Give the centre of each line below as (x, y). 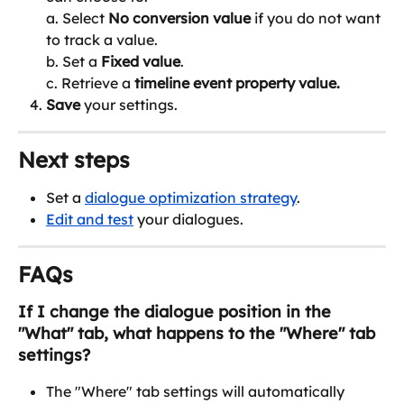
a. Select (77, 18)
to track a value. (102, 40)
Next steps (74, 159)
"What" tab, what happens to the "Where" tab (199, 333)
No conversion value (179, 18)
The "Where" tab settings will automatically (197, 391)
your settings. (129, 105)
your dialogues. (188, 220)
